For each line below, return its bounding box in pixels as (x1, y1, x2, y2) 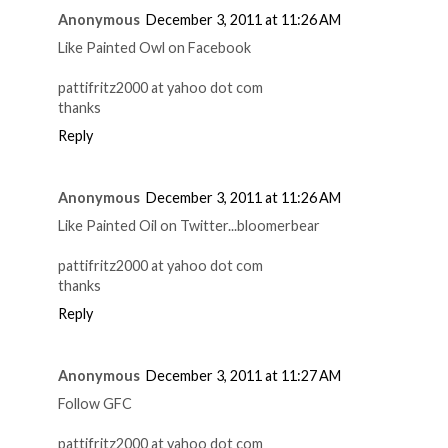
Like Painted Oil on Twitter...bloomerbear (58, 216, 320, 234)
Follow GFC (58, 394, 132, 412)
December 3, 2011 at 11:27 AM (146, 366, 341, 384)
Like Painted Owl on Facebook (58, 38, 251, 56)
